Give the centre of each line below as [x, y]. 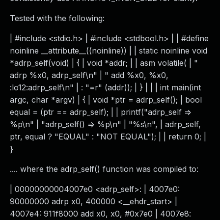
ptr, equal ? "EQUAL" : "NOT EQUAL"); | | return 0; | [108, 137]
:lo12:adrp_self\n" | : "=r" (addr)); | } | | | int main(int [105, 87]
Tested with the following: [57, 18]
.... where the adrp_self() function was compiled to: [104, 169]
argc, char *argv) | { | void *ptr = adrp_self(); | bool [106, 100]
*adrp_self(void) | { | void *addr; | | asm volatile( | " [104, 63]
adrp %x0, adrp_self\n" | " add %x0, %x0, [89, 75]
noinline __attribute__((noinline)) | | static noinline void [109, 51]
